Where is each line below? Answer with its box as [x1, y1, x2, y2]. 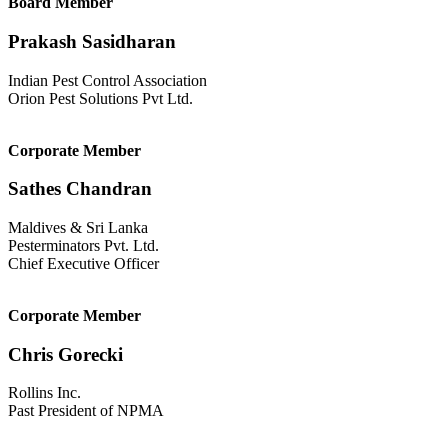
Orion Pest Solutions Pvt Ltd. [8, 89, 193, 107]
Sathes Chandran [8, 178, 152, 200]
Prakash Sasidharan [8, 30, 176, 52]
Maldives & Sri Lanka [8, 218, 148, 236]
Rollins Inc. [8, 384, 81, 402]
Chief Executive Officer [8, 254, 159, 272]
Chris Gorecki [8, 343, 123, 365]
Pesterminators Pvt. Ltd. [8, 236, 159, 254]
